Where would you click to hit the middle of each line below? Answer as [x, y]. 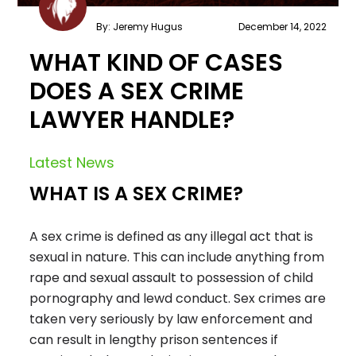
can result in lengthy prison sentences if [154, 340]
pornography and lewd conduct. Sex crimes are [178, 299]
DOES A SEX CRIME [137, 92]
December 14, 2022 [282, 27]
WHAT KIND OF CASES [157, 63]
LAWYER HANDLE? [132, 120]
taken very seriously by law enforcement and [171, 319]
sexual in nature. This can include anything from [177, 257]
